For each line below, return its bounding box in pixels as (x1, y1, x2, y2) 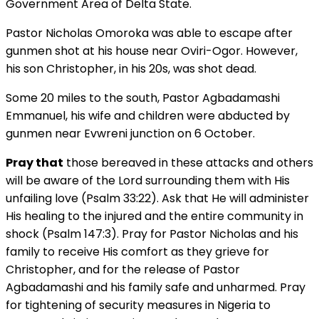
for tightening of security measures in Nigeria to (6, 296, 271, 313)
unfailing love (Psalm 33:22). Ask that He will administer (6, 189, 309, 206)
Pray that (6, 154, 63, 171)
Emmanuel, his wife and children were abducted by (6, 107, 290, 124)
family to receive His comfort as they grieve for (6, 243, 269, 260)
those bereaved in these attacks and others (63, 154, 313, 171)
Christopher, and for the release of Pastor (6, 261, 240, 278)
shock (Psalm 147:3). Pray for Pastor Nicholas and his (6, 225, 298, 242)
